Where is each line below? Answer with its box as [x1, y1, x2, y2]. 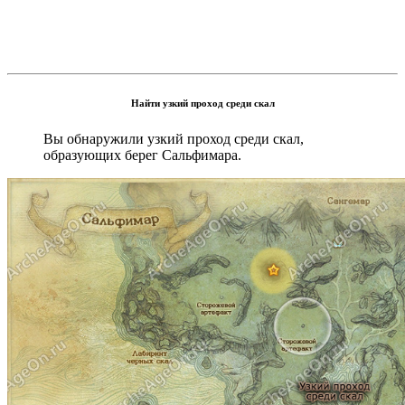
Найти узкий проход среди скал [130, 98, 275, 109]
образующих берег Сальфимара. [43, 147, 241, 164]
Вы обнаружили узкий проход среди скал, [43, 131, 304, 147]
